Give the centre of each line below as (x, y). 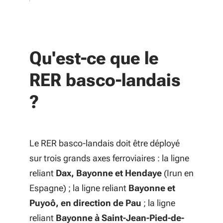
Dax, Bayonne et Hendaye (110, 173)
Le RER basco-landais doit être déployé (105, 143)
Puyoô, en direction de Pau (85, 203)
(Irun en (179, 173)
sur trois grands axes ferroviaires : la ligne (109, 158)
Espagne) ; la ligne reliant (79, 188)
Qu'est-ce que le (94, 58)
